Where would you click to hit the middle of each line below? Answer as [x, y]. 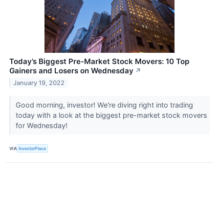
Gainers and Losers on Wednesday [71, 71]
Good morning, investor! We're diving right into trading [104, 105]
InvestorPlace [33, 148]
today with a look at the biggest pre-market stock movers [111, 115]
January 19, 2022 [39, 83]
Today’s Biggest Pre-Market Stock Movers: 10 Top [99, 62]
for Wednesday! [42, 126]
